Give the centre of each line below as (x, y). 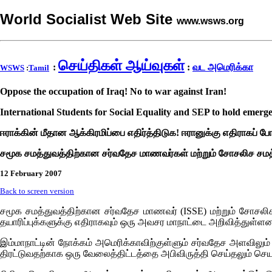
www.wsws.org (210, 21)
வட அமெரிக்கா (223, 67)
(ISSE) (194, 211)
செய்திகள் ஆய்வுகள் (121, 66)
